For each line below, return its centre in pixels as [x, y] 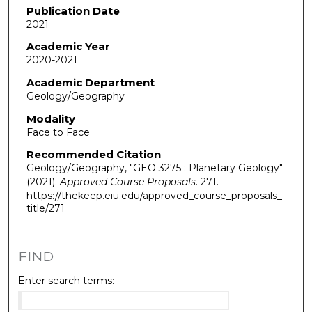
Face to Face [58, 132]
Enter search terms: [67, 280]
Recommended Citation [93, 155]
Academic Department [90, 82]
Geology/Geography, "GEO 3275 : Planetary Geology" [154, 168]
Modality [50, 118]
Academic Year [68, 47]
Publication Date [73, 10]
